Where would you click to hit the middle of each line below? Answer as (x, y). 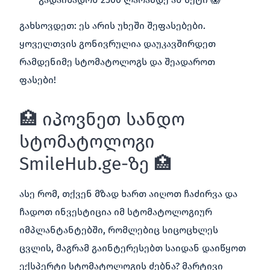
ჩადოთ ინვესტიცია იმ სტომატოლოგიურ (116, 212)
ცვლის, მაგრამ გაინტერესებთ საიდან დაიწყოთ (133, 248)
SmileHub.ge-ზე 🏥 (96, 164)
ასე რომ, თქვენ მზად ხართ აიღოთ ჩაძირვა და (128, 193)
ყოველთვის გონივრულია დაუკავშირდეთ (118, 43)
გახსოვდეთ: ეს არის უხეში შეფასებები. (112, 25)
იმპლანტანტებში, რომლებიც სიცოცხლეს (119, 230)
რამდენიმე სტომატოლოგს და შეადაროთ (117, 61)
